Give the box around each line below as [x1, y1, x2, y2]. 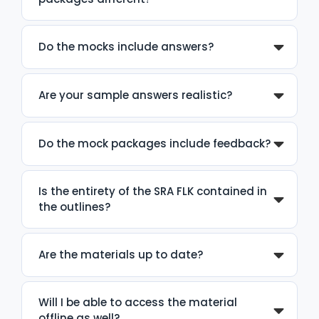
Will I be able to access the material [38, 294, 237, 310]
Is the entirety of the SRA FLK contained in [38, 183, 267, 199]
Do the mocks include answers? [38, 38, 214, 54]
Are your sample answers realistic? [38, 87, 232, 103]
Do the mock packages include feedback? [38, 135, 271, 151]
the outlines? [38, 199, 110, 214]
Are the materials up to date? [38, 246, 203, 262]
